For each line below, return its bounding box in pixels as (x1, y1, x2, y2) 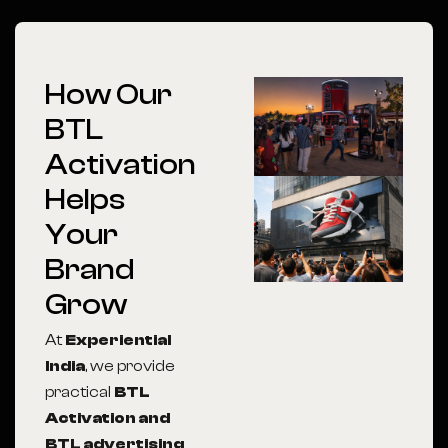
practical (45, 383, 114, 401)
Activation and (45, 409, 170, 427)
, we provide (85, 357, 175, 375)
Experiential (65, 331, 171, 349)
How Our (45, 77, 172, 112)
